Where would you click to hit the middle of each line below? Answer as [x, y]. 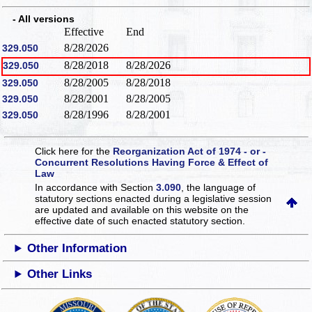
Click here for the [74, 151]
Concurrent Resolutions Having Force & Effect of [152, 163]
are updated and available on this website [128, 210]
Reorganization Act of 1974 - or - [190, 151]
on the [235, 210]
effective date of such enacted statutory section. [140, 221]
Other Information [77, 249]
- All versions [39, 18]
